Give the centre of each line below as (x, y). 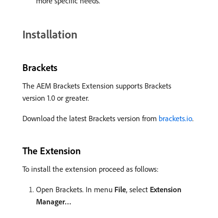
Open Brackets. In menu (75, 190)
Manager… (54, 202)
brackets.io (175, 118)
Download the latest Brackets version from (91, 118)
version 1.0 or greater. (56, 98)
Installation (50, 34)
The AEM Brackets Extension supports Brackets (97, 86)
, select (138, 190)
